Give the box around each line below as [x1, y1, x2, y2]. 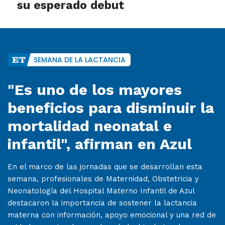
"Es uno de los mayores [8, 81, 182, 99]
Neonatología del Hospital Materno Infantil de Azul [8, 186, 194, 196]
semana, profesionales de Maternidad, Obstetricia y [8, 174, 199, 184]
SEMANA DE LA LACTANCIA [34, 55, 126, 65]
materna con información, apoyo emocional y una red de [8, 210, 216, 220]
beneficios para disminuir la [8, 99, 214, 117]
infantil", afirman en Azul [8, 135, 192, 153]
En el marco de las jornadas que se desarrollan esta [8, 162, 202, 172]
